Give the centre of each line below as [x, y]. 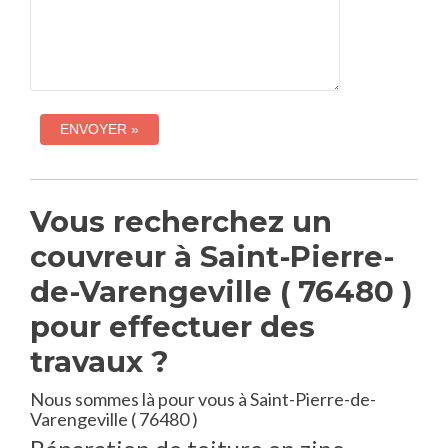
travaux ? [99, 361]
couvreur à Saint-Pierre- [212, 256]
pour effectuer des [172, 326]
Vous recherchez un [181, 221]
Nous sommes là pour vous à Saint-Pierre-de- [203, 399]
